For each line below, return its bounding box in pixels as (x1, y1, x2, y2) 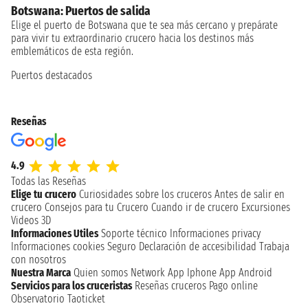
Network (131, 266, 165, 279)
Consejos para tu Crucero (45, 201, 148, 214)
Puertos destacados (11, 69, 92, 82)
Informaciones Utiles (11, 227, 98, 240)
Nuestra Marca (11, 266, 71, 279)
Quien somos (74, 266, 128, 279)
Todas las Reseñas (11, 175, 86, 188)
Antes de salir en (214, 188, 285, 201)
